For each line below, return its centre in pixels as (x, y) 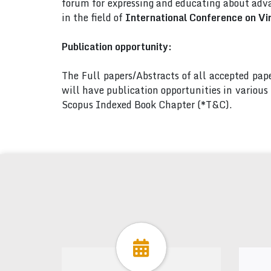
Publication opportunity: (117, 47)
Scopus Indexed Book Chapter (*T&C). (147, 105)
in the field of (93, 18)
